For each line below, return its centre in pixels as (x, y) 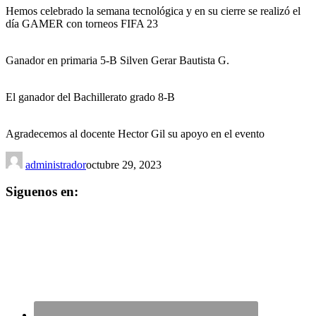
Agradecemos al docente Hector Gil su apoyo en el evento (135, 133)
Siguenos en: (42, 192)
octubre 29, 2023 (124, 164)
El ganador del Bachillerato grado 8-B (90, 97)
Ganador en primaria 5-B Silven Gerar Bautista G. (117, 60)
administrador (56, 164)
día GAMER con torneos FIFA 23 (82, 23)
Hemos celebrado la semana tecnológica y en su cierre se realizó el (153, 11)
